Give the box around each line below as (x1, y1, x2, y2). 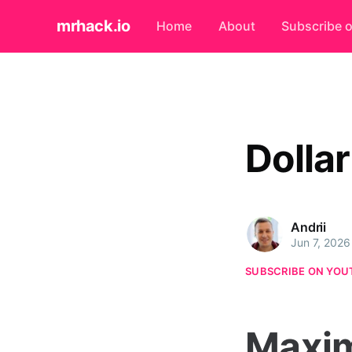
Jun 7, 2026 (291, 235, 350, 249)
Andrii (291, 218, 327, 235)
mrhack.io (57, 16, 130, 36)
